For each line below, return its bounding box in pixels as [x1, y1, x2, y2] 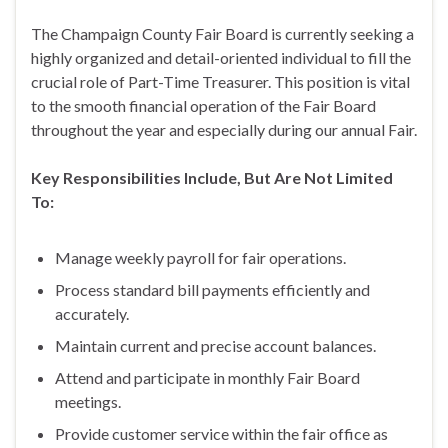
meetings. [55, 391, 121, 411]
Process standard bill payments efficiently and [55, 279, 370, 299]
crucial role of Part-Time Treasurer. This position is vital [31, 71, 410, 91]
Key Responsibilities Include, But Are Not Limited [31, 167, 393, 187]
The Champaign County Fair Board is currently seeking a [31, 23, 414, 43]
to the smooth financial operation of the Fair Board [31, 95, 376, 115]
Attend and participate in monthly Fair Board [55, 367, 360, 387]
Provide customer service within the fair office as [55, 423, 388, 443]
